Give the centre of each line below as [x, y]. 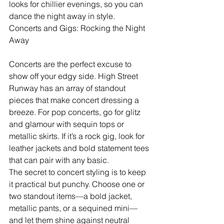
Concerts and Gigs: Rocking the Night [78, 28]
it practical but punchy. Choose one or [78, 184]
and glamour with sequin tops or [67, 124]
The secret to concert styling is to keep [78, 172]
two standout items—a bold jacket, [71, 196]
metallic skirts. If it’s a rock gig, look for [78, 136]
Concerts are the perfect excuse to [71, 64]
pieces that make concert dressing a [75, 100]
